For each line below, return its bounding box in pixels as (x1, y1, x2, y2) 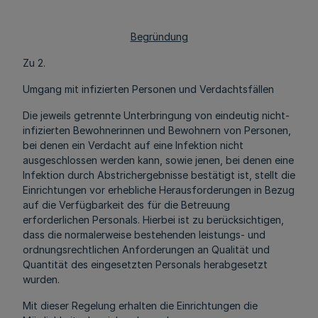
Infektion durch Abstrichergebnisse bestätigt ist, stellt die (23, 169, 295, 181)
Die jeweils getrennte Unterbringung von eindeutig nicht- (23, 109, 290, 121)
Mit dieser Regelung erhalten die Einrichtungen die (23, 300, 258, 312)
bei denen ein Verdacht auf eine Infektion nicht (23, 139, 243, 151)
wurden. (23, 273, 60, 285)
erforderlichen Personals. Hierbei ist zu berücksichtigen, (23, 214, 284, 226)
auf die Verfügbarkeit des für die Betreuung (23, 199, 230, 211)
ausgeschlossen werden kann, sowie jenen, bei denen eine (23, 154, 294, 166)
